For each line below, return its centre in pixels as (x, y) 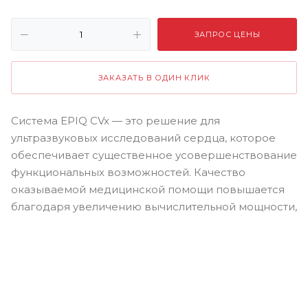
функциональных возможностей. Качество (128, 172)
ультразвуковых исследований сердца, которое (143, 138)
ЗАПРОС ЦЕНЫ (227, 34)
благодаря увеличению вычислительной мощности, (154, 207)
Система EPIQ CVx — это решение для (115, 121)
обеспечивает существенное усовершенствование (154, 155)
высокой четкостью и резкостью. (102, 241)
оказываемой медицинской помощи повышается (148, 189)
